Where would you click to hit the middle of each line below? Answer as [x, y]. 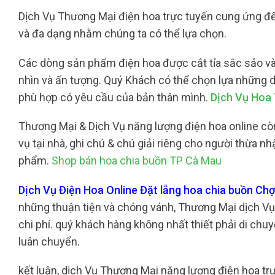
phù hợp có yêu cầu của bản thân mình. [114, 97]
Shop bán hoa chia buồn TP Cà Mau [137, 161]
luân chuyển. [49, 241]
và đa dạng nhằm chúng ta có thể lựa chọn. [122, 34]
